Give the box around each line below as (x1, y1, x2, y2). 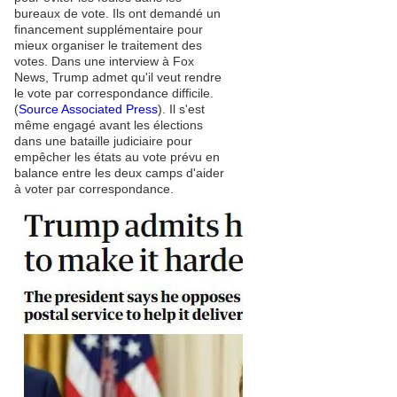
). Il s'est (158, 102, 205, 116)
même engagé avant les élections (14, 118, 203, 132)
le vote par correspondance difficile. (14, 86, 214, 100)
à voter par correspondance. (14, 182, 174, 196)
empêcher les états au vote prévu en (14, 150, 220, 164)
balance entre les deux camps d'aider (14, 166, 224, 180)
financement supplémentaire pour (14, 22, 203, 36)
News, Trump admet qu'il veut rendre (14, 70, 222, 84)
